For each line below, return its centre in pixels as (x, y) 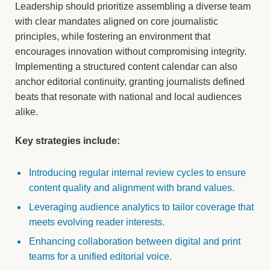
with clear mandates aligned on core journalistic (117, 22)
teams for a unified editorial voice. (100, 256)
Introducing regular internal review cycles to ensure (137, 172)
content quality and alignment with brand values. (132, 187)
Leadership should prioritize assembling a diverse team (133, 7)
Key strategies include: (67, 140)
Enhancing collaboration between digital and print (135, 241)
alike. (27, 112)
